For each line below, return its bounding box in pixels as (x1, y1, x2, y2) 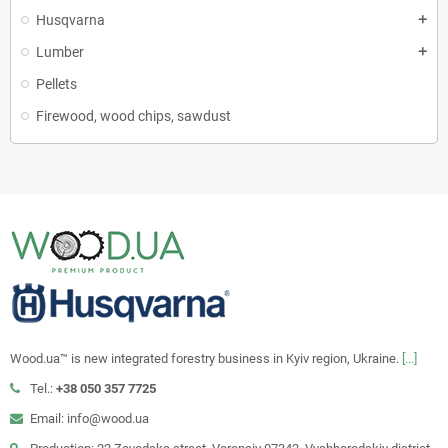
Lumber (36, 44, 84, 60)
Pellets (36, 76, 77, 92)
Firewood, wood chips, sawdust (36, 108, 231, 124)
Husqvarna (36, 12, 105, 28)
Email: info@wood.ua (30, 411, 149, 426)
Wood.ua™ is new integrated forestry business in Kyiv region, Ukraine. (10, 351, 402, 366)
